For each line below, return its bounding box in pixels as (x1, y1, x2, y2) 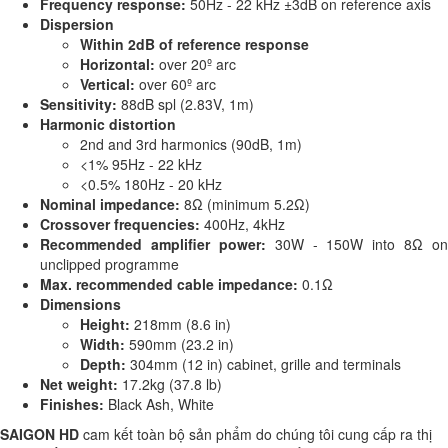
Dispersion (40, 13, 114, 34)
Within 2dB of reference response (80, 33, 309, 54)
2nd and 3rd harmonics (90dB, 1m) (80, 133, 302, 154)
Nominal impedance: (40, 193, 180, 214)
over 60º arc (135, 73, 216, 94)
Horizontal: (80, 53, 155, 74)
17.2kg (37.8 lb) (118, 373, 222, 394)
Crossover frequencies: (40, 213, 200, 234)
